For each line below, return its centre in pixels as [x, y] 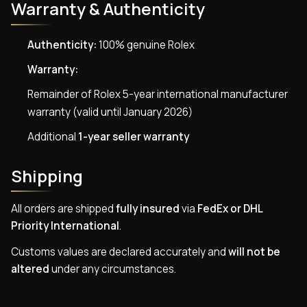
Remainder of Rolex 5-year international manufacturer [158, 95]
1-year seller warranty [134, 136]
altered [30, 269]
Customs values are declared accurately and [120, 251]
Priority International [65, 226]
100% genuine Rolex [146, 45]
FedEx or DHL [230, 209]
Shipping [47, 175]
